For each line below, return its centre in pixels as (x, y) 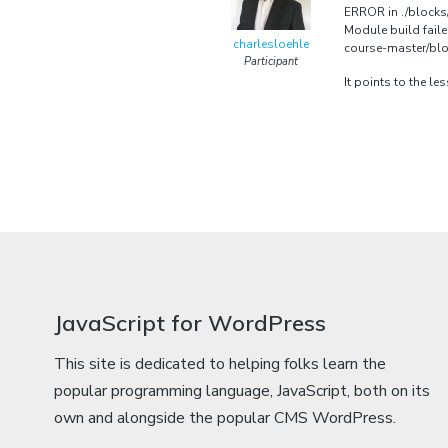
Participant (271, 61)
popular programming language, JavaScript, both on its (241, 391)
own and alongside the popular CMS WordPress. (224, 418)
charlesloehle (271, 43)
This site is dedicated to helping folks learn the (219, 364)
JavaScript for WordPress (189, 323)
